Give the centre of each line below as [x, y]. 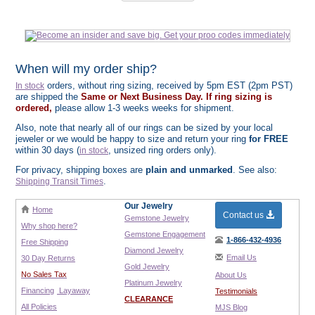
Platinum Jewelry [153, 283]
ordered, [34, 108]
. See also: [255, 170]
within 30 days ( [47, 150]
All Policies [39, 307]
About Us [231, 275]
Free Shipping [45, 242]
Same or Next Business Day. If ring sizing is [176, 97]
